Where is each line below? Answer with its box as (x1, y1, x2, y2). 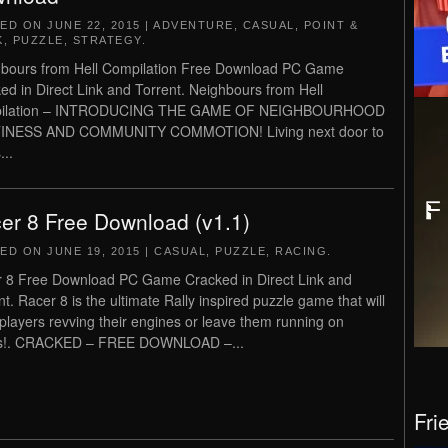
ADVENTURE (153, 19, 234, 31)
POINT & (303, 19, 358, 31)
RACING (275, 245, 327, 257)
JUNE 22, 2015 (47, 19, 141, 31)
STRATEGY (72, 34, 142, 46)
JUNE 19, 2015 (47, 245, 141, 257)
